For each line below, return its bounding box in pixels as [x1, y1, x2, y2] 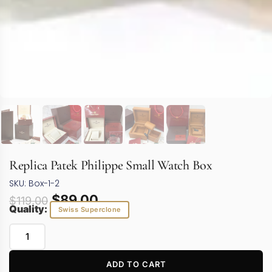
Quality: [9, 202, 47, 215]
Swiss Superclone [58, 205, 121, 214]
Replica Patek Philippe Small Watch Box [9, 157, 212, 173]
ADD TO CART [106, 259, 166, 270]
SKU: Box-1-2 [9, 177, 59, 189]
